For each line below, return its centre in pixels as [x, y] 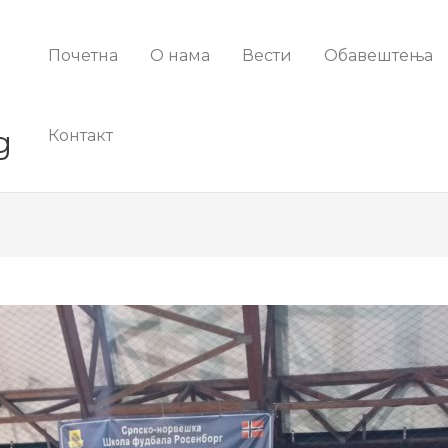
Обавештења [378, 55]
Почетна [83, 55]
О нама [180, 55]
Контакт [80, 135]
